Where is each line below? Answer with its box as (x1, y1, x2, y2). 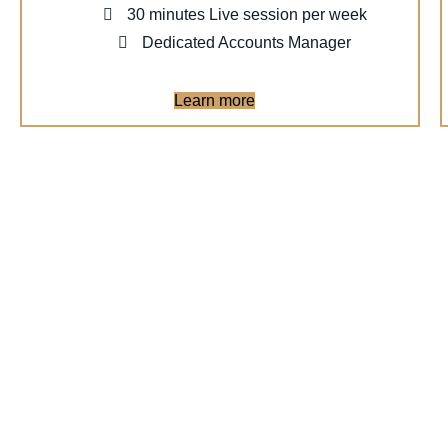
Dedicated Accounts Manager (138, 33, 352, 51)
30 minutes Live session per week (122, 5, 367, 23)
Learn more (174, 91, 256, 109)
